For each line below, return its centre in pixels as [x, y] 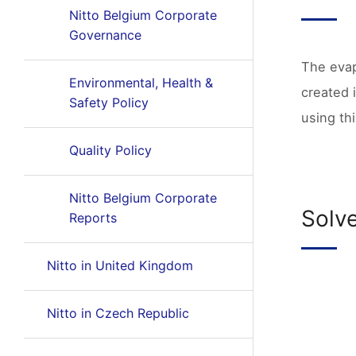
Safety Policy [108, 103]
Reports [93, 218]
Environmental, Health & [141, 83]
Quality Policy [110, 150]
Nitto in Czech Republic [118, 313]
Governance [105, 35]
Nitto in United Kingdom [120, 265]
